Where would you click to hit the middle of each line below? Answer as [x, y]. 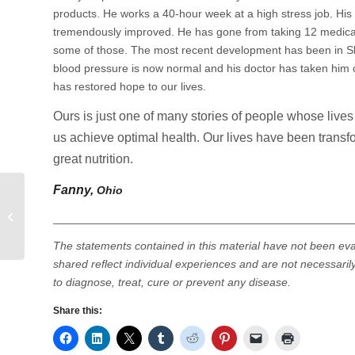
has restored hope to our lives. [130, 86]
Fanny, [75, 189]
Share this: [78, 311]
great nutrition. [93, 158]
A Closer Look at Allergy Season [102, 216]
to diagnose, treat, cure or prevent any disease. [174, 282]
